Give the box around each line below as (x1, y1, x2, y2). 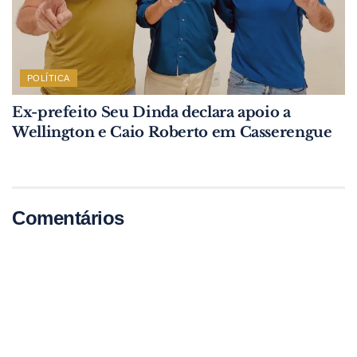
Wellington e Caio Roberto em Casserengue (12, 124, 332, 142)
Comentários (12, 207, 124, 229)
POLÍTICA (27, 73, 70, 84)
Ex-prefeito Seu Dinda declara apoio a (12, 104, 291, 122)
